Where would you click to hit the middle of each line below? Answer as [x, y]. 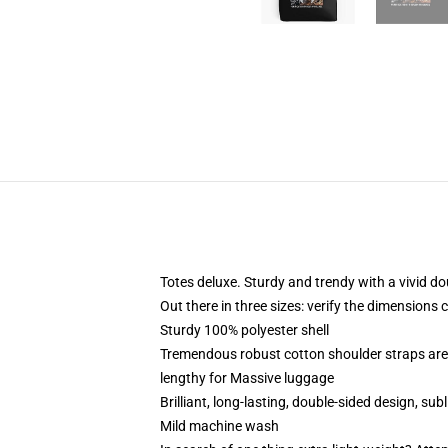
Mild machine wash [219, 426]
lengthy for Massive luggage [247, 378]
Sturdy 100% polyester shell [244, 330]
